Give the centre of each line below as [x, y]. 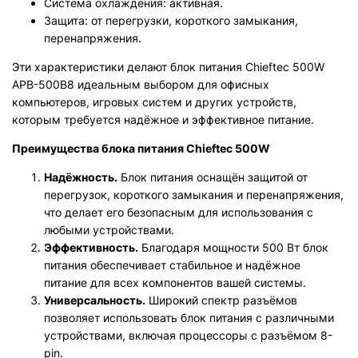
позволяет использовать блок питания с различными [189, 318]
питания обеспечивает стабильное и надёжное [172, 265]
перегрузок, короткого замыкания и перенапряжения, [194, 195]
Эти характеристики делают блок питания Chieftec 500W [168, 67]
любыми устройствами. [109, 230]
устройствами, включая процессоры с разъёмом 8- [188, 335]
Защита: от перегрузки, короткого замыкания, [171, 20]
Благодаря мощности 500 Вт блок [233, 247]
